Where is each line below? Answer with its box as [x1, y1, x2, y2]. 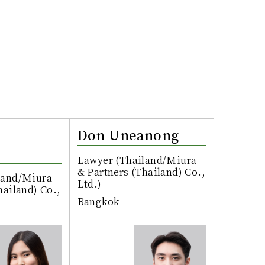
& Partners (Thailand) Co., [77, 165, 205, 179]
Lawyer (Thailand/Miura [77, 153, 197, 167]
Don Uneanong [77, 125, 179, 144]
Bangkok [77, 195, 119, 209]
